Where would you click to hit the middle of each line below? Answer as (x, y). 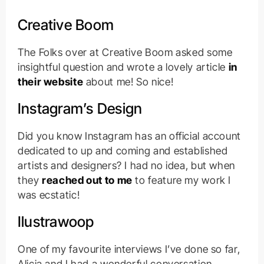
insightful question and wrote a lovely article (123, 67)
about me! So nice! (128, 81)
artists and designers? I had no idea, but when (126, 165)
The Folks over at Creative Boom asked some (125, 52)
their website (50, 81)
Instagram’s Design (80, 108)
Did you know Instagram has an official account (129, 136)
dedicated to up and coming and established (123, 150)
